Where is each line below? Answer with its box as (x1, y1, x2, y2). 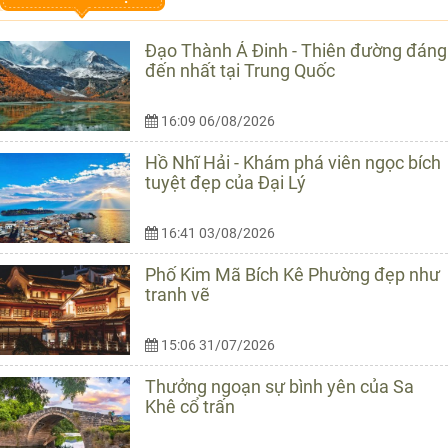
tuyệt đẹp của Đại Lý (145, 171, 306, 193)
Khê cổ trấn (145, 395, 235, 417)
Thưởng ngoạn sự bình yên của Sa (145, 375, 414, 397)
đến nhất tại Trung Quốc (145, 59, 335, 81)
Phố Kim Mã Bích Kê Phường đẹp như (145, 263, 440, 285)
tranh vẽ (145, 283, 210, 305)
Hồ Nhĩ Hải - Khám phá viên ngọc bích (145, 151, 441, 173)
